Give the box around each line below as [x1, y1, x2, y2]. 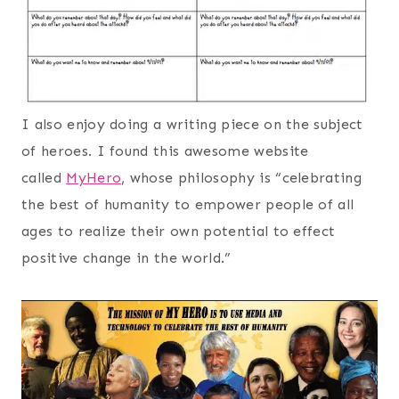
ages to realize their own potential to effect [21, 222, 336, 240]
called [21, 168, 67, 186]
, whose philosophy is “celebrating [121, 168, 362, 186]
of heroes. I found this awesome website [21, 142, 309, 159]
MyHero [66, 168, 122, 186]
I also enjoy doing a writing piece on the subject [21, 115, 363, 133]
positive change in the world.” [21, 248, 232, 266]
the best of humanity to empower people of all [21, 195, 354, 213]
